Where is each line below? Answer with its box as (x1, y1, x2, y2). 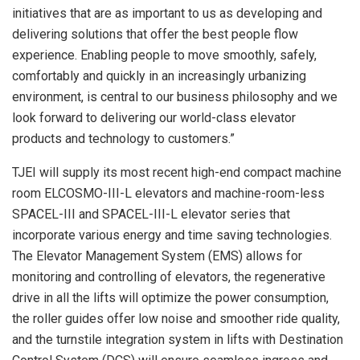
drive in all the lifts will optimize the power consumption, (12, 290, 329, 306)
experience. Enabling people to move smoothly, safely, (12, 47, 317, 63)
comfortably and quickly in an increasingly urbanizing (12, 68, 306, 84)
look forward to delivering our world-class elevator (12, 110, 296, 126)
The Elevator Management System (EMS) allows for (12, 248, 302, 264)
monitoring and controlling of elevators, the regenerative (12, 269, 325, 285)
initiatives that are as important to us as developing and (12, 6, 322, 22)
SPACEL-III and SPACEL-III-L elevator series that (12, 207, 290, 223)
